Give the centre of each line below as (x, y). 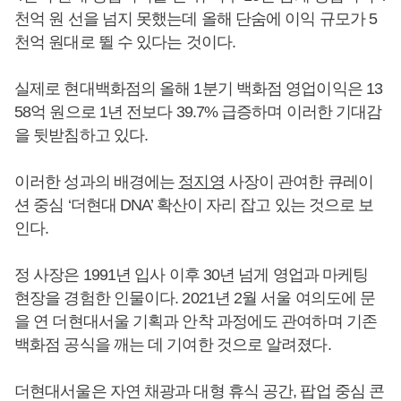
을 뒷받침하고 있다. (81, 135)
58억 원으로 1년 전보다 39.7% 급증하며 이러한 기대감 (198, 112)
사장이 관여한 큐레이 (299, 182)
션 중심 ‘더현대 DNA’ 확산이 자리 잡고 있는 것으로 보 (194, 205)
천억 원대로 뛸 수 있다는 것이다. (125, 42)
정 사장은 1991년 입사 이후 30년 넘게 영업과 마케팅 (192, 275)
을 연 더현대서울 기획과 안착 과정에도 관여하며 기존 (196, 321)
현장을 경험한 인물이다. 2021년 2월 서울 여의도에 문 (195, 298)
